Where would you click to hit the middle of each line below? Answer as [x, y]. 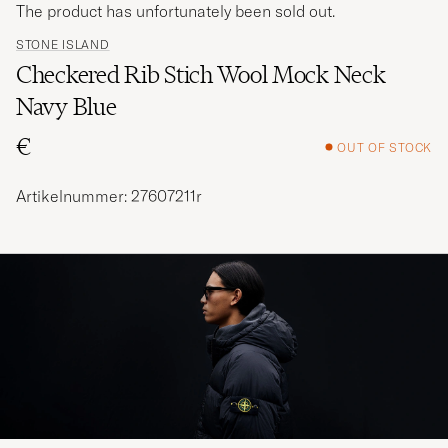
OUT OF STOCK [384, 147]
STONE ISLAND [63, 45]
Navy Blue [66, 107]
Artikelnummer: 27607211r [109, 196]
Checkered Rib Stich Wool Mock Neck [201, 75]
